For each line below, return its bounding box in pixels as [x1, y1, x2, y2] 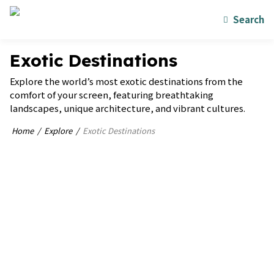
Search [233, 13, 264, 26]
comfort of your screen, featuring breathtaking [10, 88, 213, 101]
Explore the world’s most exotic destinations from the [10, 75, 243, 87]
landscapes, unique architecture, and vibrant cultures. [10, 102, 245, 114]
